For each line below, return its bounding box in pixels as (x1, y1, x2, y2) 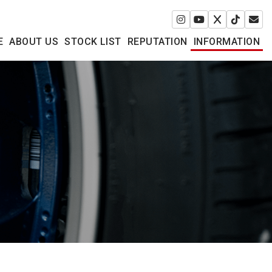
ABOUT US (9, 35, 59, 47)
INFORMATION (193, 35, 260, 47)
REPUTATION (127, 35, 188, 47)
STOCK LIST (64, 35, 121, 47)
